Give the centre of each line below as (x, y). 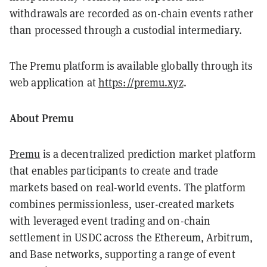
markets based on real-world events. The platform (128, 187)
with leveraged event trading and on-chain (110, 220)
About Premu (42, 117)
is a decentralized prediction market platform (148, 153)
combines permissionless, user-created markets (122, 204)
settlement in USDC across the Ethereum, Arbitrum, (131, 237)
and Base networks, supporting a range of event (122, 254)
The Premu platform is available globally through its (131, 65)
